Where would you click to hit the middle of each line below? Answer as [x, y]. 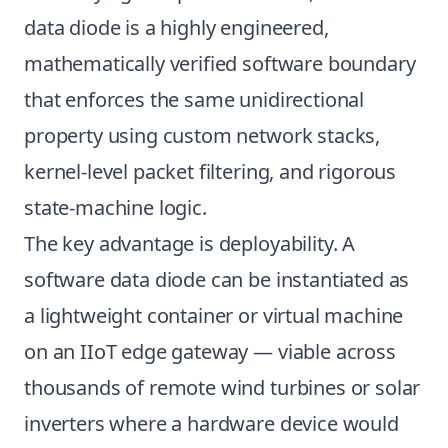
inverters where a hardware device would [211, 423]
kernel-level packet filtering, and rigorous [210, 171]
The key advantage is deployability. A [190, 243]
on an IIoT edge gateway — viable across [210, 351]
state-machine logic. [115, 207]
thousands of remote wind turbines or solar [222, 387]
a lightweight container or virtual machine [214, 315]
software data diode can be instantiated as [217, 279]
